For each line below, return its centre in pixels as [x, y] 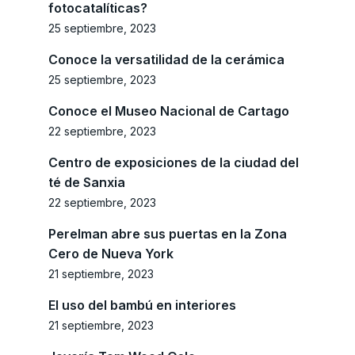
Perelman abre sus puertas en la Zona [168, 234]
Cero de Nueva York [111, 254]
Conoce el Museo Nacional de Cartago [169, 111]
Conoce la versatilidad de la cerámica [166, 60]
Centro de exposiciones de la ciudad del [174, 163]
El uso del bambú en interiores [142, 305]
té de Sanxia [87, 183]
